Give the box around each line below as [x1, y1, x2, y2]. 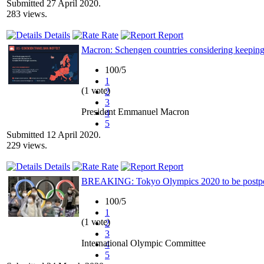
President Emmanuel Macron [81, 106, 189, 117]
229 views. [6, 140, 47, 150]
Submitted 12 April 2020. [6, 129, 101, 140]
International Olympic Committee [81, 237, 206, 248]
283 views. [6, 8, 47, 19]
